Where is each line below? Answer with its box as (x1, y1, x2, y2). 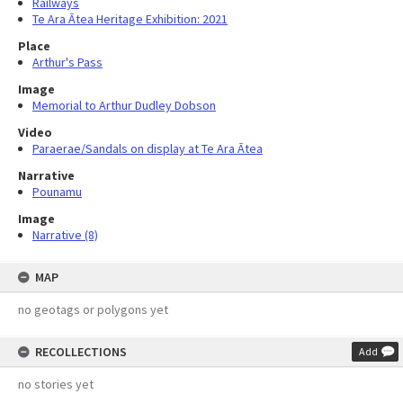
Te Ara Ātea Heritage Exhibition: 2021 (32, 11, 228, 27)
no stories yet (18, 376, 94, 392)
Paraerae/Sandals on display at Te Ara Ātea (32, 140, 263, 157)
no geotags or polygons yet (18, 301, 168, 318)
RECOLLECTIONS (35, 344, 127, 360)
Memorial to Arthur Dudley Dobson (32, 97, 216, 113)
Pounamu (32, 184, 82, 200)
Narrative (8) (32, 227, 98, 243)
